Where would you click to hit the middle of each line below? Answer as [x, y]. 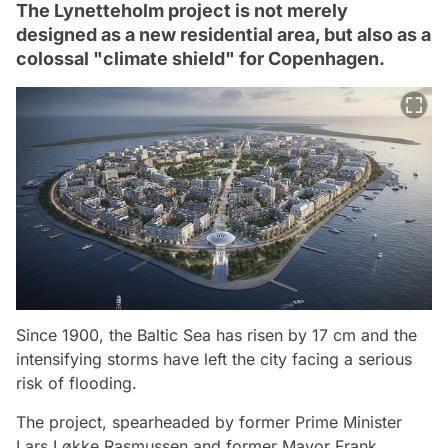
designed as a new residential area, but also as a [223, 34]
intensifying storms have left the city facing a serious [214, 359]
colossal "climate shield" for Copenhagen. [200, 58]
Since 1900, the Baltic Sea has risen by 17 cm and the [216, 335]
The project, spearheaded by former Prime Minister [209, 422]
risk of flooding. [76, 383]
